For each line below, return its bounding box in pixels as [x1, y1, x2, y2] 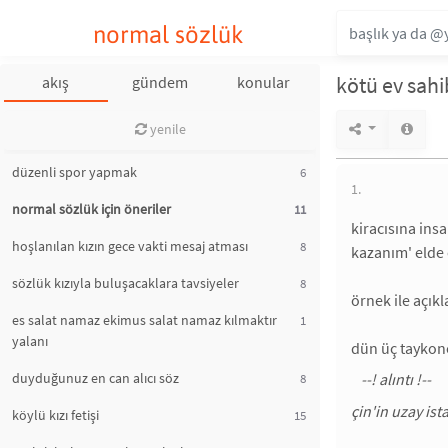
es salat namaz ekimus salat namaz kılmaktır [12, 311, 277, 329]
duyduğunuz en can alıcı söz [12, 369, 179, 387]
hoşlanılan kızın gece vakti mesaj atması [12, 237, 248, 255]
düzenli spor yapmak [12, 163, 137, 181]
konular [237, 72, 291, 92]
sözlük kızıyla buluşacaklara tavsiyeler [12, 274, 239, 292]
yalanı [12, 332, 48, 350]
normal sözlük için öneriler [12, 200, 171, 218]
